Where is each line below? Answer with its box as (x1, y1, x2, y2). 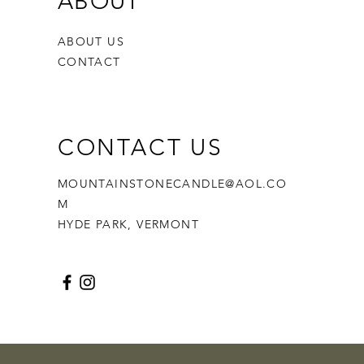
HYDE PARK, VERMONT (57, 217, 199, 232)
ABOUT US (57, 34, 124, 49)
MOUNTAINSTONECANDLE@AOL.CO (57, 176, 288, 191)
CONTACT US (57, 134, 223, 161)
